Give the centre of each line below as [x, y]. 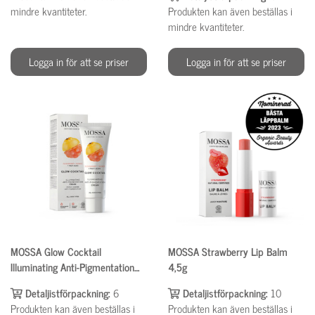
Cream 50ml [37, 283]
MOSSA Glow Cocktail [56, 252]
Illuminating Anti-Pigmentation [72, 267]
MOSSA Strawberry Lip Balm [228, 252]
